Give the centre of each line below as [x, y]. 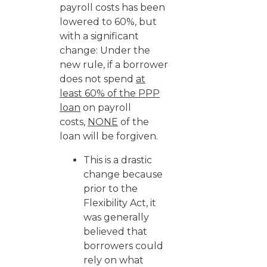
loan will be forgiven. [109, 136]
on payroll [106, 108]
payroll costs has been [112, 7]
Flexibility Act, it [120, 203]
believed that [115, 232]
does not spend [98, 79]
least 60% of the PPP [110, 93]
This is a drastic [118, 160]
